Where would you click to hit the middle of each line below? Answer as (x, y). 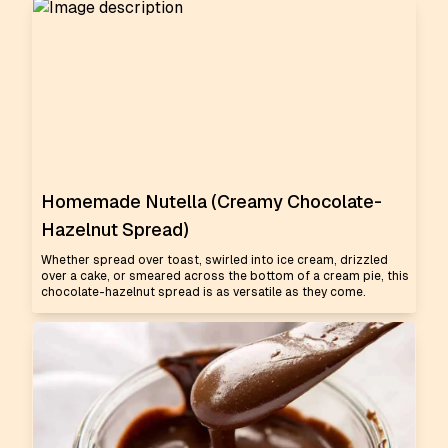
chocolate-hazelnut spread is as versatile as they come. (203, 292)
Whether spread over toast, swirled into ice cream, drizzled (214, 260)
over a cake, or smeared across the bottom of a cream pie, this (225, 276)
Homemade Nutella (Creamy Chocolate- (211, 201)
